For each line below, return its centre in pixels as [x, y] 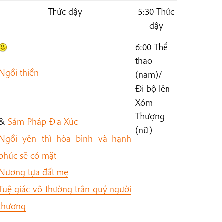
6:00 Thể [151, 47]
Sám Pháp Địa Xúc [43, 121]
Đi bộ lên [152, 88]
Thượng [150, 116]
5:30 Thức [156, 12]
